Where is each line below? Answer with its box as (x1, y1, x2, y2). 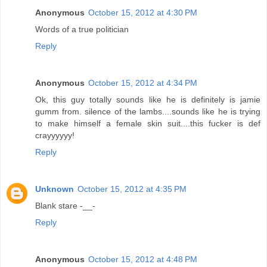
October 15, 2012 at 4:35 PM (77, 184, 187, 194)
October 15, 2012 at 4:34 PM (88, 77, 197, 88)
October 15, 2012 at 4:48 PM (88, 254, 197, 264)
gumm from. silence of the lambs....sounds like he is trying (35, 106, 260, 116)
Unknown (35, 184, 74, 194)
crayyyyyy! (35, 130, 74, 140)
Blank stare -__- (35, 200, 95, 210)
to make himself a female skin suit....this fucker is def (35, 118, 260, 128)
